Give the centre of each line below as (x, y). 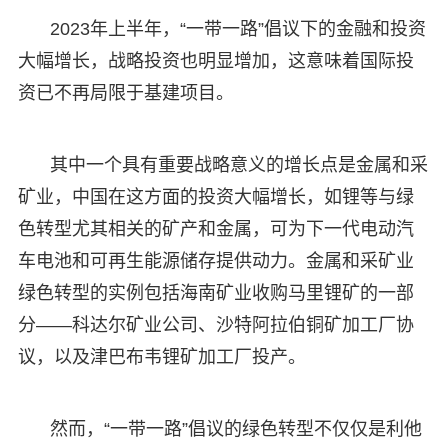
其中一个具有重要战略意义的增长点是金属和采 (238, 164)
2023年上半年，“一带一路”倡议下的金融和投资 (237, 28)
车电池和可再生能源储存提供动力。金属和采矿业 (215, 260)
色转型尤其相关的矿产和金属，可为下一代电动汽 (215, 228)
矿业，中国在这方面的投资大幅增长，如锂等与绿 (215, 196)
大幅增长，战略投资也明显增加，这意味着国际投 (215, 60)
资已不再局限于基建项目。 (125, 92)
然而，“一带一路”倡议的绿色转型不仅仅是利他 (235, 428)
